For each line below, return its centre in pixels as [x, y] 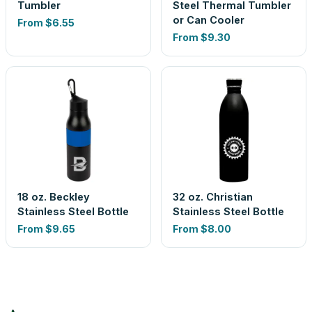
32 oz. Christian [213, 197]
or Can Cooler [209, 20]
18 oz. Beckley [54, 197]
